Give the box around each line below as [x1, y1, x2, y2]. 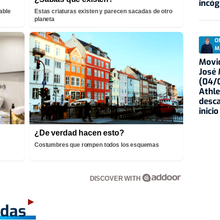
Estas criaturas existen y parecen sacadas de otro [34, 7, 172, 15]
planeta [34, 15, 55, 23]
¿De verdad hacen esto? [34, 128, 124, 137]
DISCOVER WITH [89, 174, 142, 182]
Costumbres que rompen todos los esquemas [34, 141, 159, 148]
